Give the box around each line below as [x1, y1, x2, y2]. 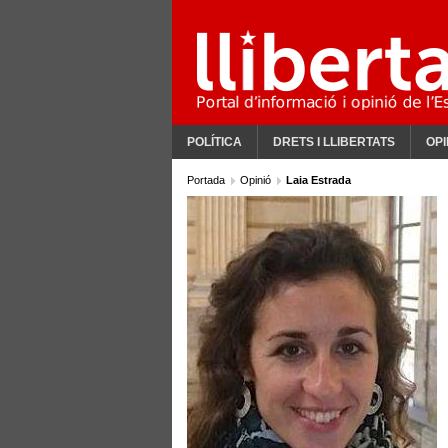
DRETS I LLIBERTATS [273, 135, 395, 149]
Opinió [240, 174, 274, 186]
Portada [187, 174, 228, 186]
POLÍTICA [187, 135, 242, 149]
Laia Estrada [286, 174, 351, 186]
